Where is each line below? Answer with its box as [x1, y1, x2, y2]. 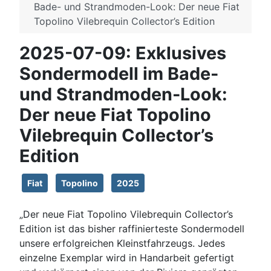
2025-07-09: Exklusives [19, 42, 226, 64]
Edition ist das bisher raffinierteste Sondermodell [19, 223, 244, 235]
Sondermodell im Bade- [19, 63, 218, 85]
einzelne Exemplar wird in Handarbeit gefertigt [19, 252, 234, 264]
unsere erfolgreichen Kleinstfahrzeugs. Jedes [19, 237, 225, 250]
